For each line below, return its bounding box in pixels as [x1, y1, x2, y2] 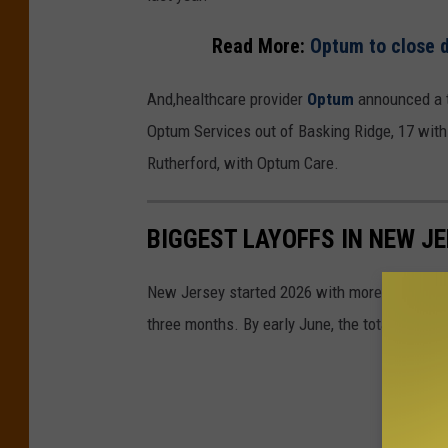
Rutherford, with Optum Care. [147, 153, 339, 174]
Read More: [211, 35, 310, 59]
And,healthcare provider [147, 89, 307, 110]
